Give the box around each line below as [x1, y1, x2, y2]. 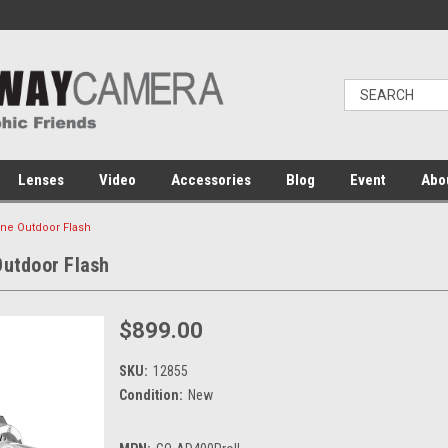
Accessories [171, 171, 251, 189]
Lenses [18, 171, 64, 189]
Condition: [119, 386, 183, 403]
